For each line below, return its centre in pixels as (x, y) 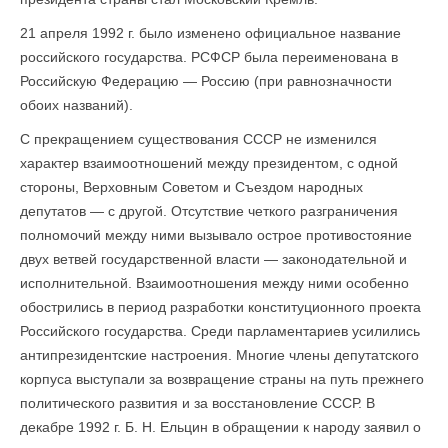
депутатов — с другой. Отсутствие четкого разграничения (209, 211)
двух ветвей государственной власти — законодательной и (213, 259)
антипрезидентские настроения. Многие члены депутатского (219, 355)
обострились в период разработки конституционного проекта (220, 307)
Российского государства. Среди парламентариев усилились (220, 331)
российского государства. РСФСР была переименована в (209, 57)
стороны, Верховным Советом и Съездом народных (191, 187)
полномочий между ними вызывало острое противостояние (216, 235)
